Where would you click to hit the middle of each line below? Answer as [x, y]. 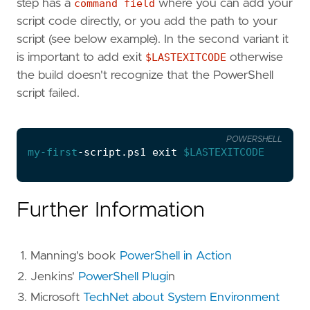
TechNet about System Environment [181, 298]
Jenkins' [54, 277]
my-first [53, 153]
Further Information [111, 211]
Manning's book [75, 256]
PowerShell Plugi [123, 277]
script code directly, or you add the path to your [147, 22]
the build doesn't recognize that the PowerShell [145, 76]
